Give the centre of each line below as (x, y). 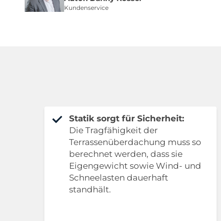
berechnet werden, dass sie (126, 154)
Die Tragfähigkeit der (113, 130)
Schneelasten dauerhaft (119, 178)
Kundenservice (86, 8)
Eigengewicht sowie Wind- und (135, 166)
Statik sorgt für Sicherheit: (127, 119)
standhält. (90, 190)
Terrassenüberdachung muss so (135, 142)
